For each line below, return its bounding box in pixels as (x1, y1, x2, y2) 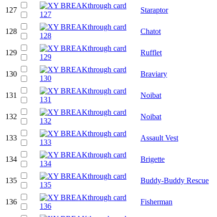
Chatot (140, 27, 161, 35)
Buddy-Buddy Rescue (140, 176, 209, 185)
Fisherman (140, 197, 172, 206)
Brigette (140, 155, 165, 163)
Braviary (140, 69, 167, 78)
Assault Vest (140, 133, 178, 142)
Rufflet (140, 48, 162, 57)
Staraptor (140, 5, 168, 14)
